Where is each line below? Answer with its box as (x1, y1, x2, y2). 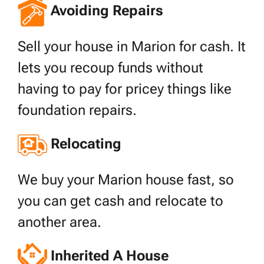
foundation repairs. (18, 102, 137, 119)
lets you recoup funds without (18, 60, 203, 77)
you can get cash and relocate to (18, 193, 223, 210)
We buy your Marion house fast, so (18, 171, 234, 189)
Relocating (51, 136, 121, 153)
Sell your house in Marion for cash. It (18, 38, 246, 55)
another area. (18, 214, 101, 231)
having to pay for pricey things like (18, 81, 232, 98)
